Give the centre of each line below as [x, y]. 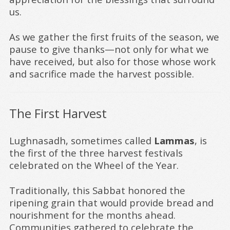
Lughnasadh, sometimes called [82, 141]
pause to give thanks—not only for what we [109, 49]
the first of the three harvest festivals [96, 153]
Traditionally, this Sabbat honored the [97, 190]
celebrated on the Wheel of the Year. [94, 165]
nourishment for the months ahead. [92, 215]
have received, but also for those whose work [112, 61]
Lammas [174, 141]
